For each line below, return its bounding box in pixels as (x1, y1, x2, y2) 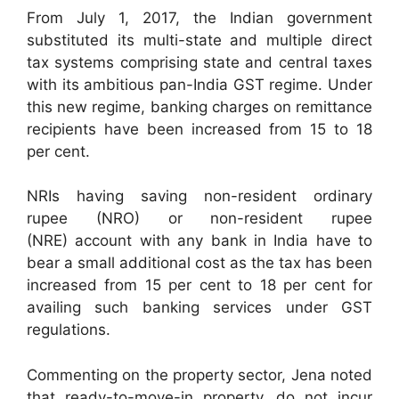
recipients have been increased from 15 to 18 (27, 119, 372, 138)
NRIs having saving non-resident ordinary (27, 187, 372, 206)
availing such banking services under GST (27, 298, 372, 317)
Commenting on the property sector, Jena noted (27, 365, 372, 384)
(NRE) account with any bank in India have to (27, 232, 372, 250)
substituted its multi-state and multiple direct (27, 30, 372, 49)
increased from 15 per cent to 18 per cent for (27, 276, 372, 295)
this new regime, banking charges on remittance (27, 97, 372, 116)
